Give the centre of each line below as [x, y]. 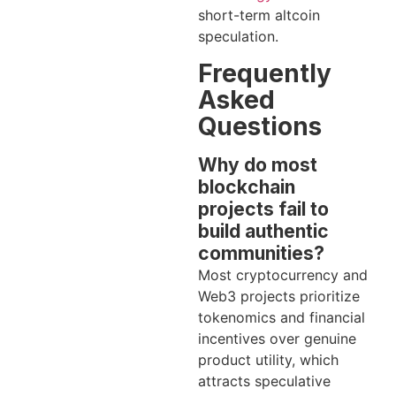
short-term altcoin [259, 15]
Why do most [258, 164]
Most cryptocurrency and [283, 274]
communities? [261, 253]
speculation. [238, 37]
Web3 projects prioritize [279, 296]
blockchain [247, 187]
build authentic [263, 231]
